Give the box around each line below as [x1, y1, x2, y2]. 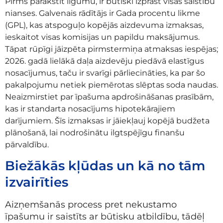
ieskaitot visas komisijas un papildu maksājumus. [5, 32, 200, 42]
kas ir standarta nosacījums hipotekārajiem [5, 104, 175, 113]
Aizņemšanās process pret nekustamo [5, 199, 177, 211]
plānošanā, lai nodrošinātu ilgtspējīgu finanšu [5, 127, 185, 137]
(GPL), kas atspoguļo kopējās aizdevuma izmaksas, [5, 20, 204, 30]
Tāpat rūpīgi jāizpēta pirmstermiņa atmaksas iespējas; [5, 44, 218, 54]
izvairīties [5, 174, 68, 191]
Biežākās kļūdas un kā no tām [5, 158, 205, 174]
